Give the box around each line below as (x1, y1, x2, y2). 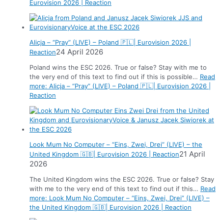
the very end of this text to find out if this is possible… (29, 72, 200, 81)
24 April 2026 (55, 47, 103, 56)
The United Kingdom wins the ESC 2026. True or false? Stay (29, 175, 214, 183)
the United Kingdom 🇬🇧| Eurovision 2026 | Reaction (29, 203, 192, 211)
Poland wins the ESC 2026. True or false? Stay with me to (29, 63, 207, 71)
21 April (179, 149, 205, 159)
